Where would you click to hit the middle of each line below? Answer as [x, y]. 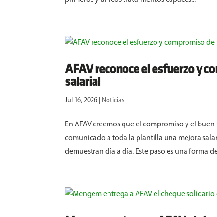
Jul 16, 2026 [81, 101]
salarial [83, 83]
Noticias [113, 101]
